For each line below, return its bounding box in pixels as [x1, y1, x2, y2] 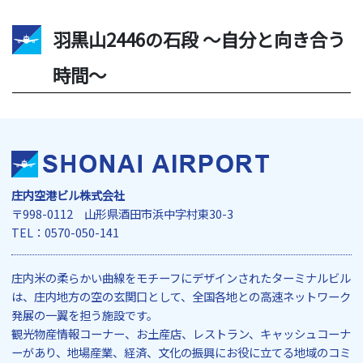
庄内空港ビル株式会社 [11, 186, 125, 204]
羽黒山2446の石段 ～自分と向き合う [53, 26, 345, 53]
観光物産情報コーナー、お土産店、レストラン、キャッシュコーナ [11, 325, 351, 343]
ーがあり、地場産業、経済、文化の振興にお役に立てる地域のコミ [11, 344, 351, 361]
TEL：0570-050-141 [11, 224, 119, 241]
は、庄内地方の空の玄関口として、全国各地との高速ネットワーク [11, 288, 351, 305]
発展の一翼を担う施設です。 [11, 306, 158, 324]
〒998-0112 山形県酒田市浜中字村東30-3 [11, 205, 233, 223]
